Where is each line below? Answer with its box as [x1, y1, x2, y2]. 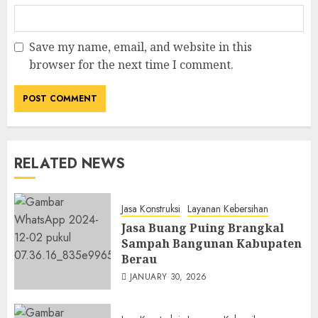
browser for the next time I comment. [29, 57, 234, 73]
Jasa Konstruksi [121, 202, 180, 216]
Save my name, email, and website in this [29, 39, 252, 55]
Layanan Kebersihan [187, 202, 268, 216]
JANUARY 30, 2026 [129, 270, 207, 284]
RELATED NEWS [14, 153, 125, 175]
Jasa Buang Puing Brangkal [121, 220, 284, 236]
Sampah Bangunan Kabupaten [121, 236, 302, 252]
